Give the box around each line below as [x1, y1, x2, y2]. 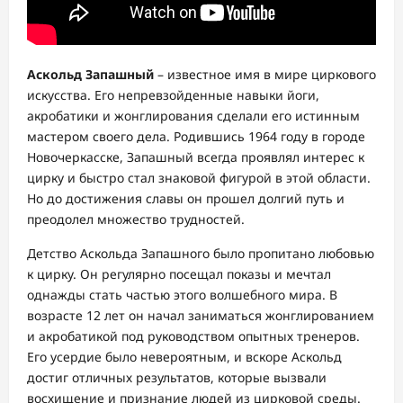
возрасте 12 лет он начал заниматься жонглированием [27, 307, 374, 324]
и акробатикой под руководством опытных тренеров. [27, 327, 360, 345]
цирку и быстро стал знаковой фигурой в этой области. [27, 169, 371, 186]
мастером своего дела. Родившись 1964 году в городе [27, 128, 365, 145]
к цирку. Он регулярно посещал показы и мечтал [27, 265, 331, 282]
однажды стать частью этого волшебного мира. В [27, 286, 337, 303]
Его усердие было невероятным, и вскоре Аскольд [27, 348, 342, 365]
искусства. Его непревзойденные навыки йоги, [27, 86, 319, 103]
